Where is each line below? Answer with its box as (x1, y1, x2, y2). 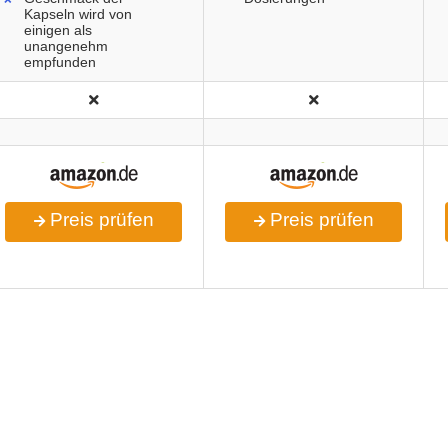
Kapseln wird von (24, 6, 132, 23)
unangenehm (24, 38, 108, 55)
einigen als (24, 22, 92, 39)
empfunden (24, 54, 96, 71)
